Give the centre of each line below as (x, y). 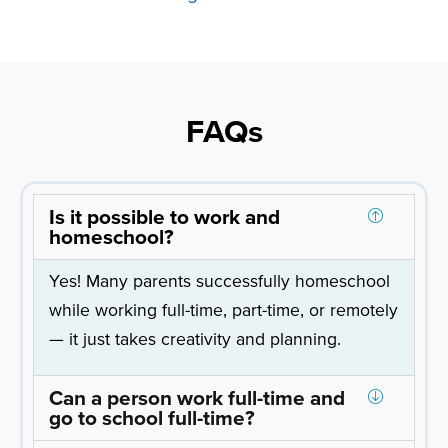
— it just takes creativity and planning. (195, 339)
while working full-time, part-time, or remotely (223, 310)
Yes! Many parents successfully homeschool (219, 281)
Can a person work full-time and (197, 398)
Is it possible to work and (164, 217)
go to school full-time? (152, 418)
